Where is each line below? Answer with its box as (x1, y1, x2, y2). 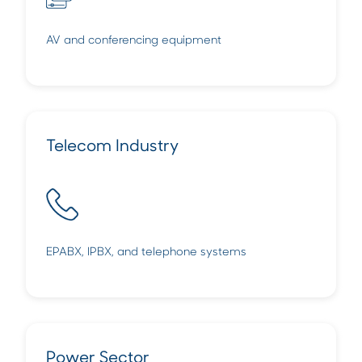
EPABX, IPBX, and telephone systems (46, 246, 246, 259)
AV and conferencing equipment (46, 34, 221, 47)
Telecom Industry (46, 138, 179, 155)
